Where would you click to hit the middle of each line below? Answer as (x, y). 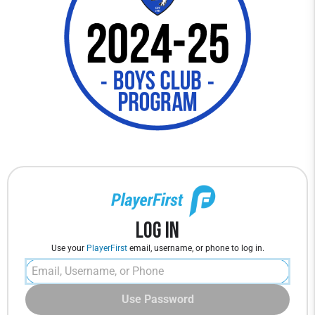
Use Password (157, 300)
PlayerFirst (107, 248)
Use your (69, 248)
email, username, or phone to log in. (195, 248)
